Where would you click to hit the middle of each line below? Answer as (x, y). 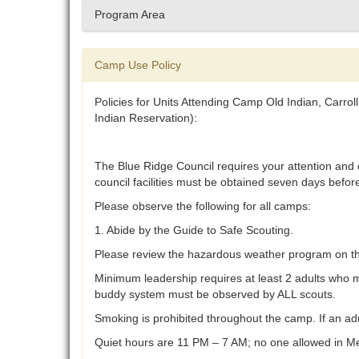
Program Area (130, 15)
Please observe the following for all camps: (203, 206)
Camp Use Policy (138, 65)
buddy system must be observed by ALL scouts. (215, 294)
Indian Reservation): (146, 118)
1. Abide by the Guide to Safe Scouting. (194, 230)
